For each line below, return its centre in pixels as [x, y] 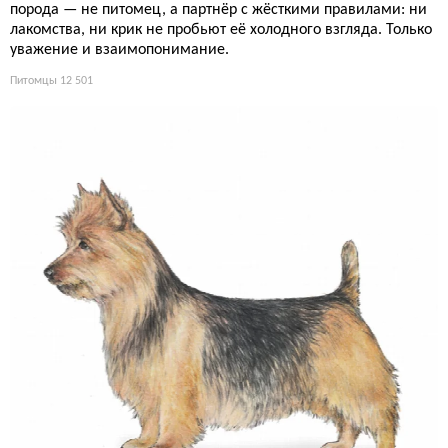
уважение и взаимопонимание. [119, 50]
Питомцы [33, 81]
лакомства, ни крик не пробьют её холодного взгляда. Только [221, 30]
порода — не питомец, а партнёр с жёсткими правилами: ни [218, 10]
